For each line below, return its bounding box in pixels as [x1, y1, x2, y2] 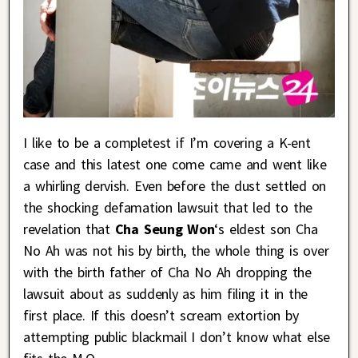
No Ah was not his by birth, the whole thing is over [23, 241, 329, 261]
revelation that [23, 220, 115, 239]
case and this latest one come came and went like [23, 155, 327, 174]
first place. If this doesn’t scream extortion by [23, 306, 299, 325]
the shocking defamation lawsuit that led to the [23, 198, 312, 217]
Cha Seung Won [114, 220, 215, 239]
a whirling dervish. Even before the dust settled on [23, 177, 327, 196]
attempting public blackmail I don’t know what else [23, 328, 330, 347]
